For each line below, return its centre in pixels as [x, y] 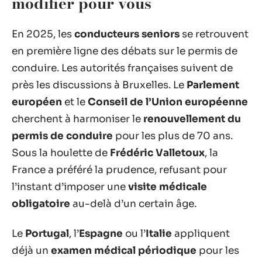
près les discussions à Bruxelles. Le [99, 85]
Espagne [101, 234]
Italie [159, 234]
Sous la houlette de [61, 153]
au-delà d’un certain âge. [133, 204]
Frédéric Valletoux [157, 153]
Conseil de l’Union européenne [168, 102]
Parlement [213, 85]
